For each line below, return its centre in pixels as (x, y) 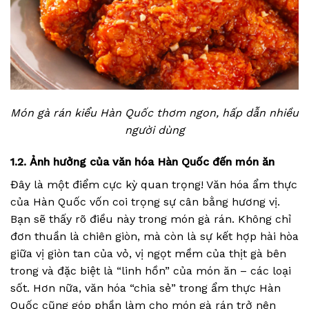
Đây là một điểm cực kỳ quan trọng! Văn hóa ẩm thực (154, 184)
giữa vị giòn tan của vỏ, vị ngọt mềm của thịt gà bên (148, 253)
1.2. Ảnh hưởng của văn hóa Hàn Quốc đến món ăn (144, 161)
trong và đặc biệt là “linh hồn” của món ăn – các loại (151, 270)
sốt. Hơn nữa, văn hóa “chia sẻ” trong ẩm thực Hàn (146, 288)
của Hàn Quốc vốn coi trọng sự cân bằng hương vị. (145, 201)
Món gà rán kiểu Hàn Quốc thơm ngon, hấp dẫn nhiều (154, 113)
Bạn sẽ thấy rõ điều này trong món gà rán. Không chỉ (151, 219)
